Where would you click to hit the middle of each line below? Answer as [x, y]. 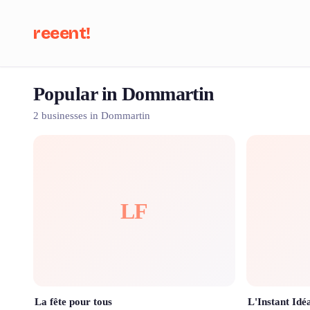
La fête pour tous [73, 302]
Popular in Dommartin [124, 94]
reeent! [62, 33]
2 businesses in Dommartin [92, 116]
